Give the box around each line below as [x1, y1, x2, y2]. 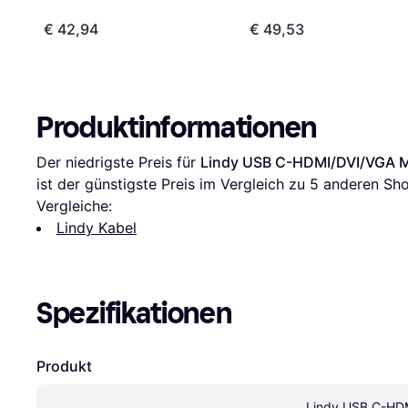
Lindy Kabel [56, 219, 137, 238]
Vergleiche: [36, 197, 112, 216]
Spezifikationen [36, 296, 232, 331]
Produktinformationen [36, 110, 317, 146]
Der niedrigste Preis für [36, 153, 200, 172]
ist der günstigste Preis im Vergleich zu [36, 175, 310, 194]
